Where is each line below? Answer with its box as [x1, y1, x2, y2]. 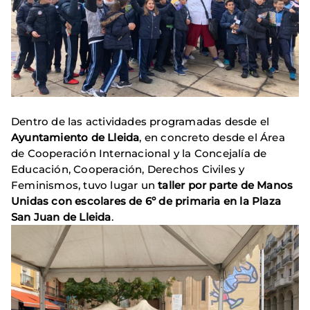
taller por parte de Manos [158, 179, 293, 192]
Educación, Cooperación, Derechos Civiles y [11, 163, 245, 176]
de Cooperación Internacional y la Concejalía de [11, 147, 267, 161]
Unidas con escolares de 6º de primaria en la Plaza [11, 194, 282, 208]
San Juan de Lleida [11, 210, 111, 224]
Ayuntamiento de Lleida [11, 131, 140, 145]
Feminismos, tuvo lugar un [11, 179, 158, 192]
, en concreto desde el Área [139, 131, 285, 145]
